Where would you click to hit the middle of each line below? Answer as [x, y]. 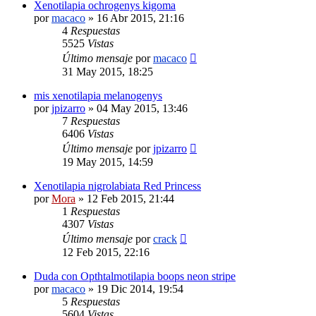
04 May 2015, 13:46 [142, 108]
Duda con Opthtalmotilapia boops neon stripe [135, 276]
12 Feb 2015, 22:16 [106, 252]
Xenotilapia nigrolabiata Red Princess [117, 186]
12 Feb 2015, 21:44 [130, 198]
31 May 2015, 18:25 [108, 71]
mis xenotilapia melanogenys [98, 95]
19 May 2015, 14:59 [108, 162]
